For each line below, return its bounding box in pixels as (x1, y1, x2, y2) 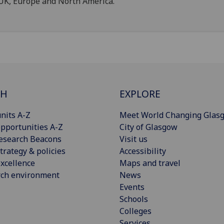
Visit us (119, 133, 147, 144)
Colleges (119, 205, 151, 216)
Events (119, 181, 144, 192)
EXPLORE (119, 86, 160, 100)
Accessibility (119, 145, 166, 156)
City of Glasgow (119, 121, 177, 132)
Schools (119, 193, 148, 204)
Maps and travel (119, 157, 180, 168)
